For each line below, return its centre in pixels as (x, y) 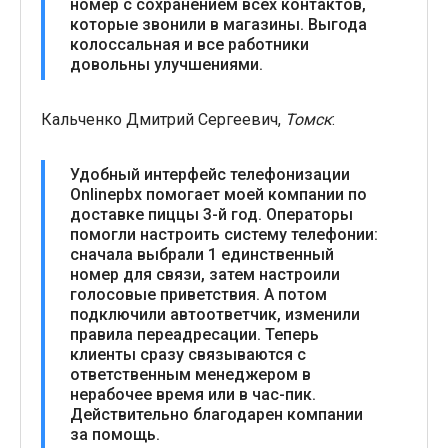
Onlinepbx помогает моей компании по (218, 194)
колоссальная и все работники (189, 44)
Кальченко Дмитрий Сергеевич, (163, 119)
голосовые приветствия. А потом (198, 294)
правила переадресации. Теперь (194, 334)
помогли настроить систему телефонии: (224, 234)
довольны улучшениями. (166, 64)
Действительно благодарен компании (216, 414)
